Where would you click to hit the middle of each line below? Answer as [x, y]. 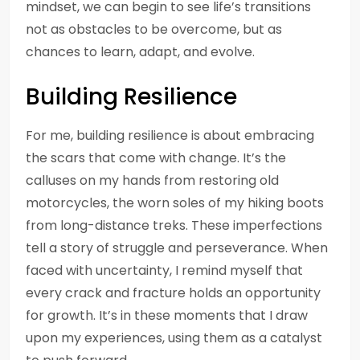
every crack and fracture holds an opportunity [173, 293]
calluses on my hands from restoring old [152, 180]
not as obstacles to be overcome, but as [154, 29]
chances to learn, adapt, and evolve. [140, 52]
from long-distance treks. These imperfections [174, 225]
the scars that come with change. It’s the [156, 158]
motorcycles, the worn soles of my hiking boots [175, 203]
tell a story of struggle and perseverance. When [177, 248]
